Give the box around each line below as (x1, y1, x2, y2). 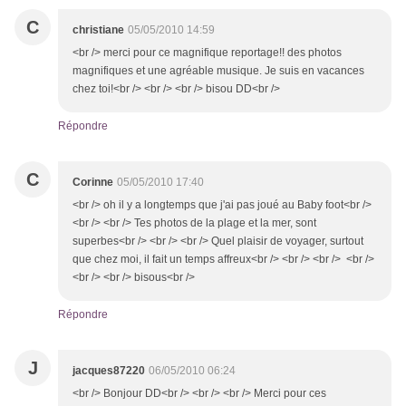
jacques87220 (72, 364, 145, 378)
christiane (72, 24, 124, 37)
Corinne (72, 176, 113, 189)
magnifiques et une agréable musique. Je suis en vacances (72, 64, 364, 78)
